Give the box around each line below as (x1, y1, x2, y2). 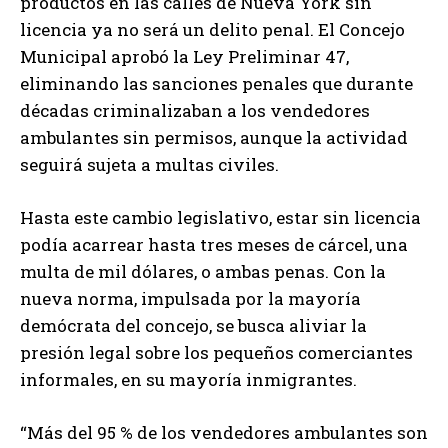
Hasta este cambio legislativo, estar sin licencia (20, 206, 421, 230)
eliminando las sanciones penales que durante (20, 72, 413, 96)
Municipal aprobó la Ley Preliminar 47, (20, 45, 349, 69)
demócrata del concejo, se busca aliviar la (20, 314, 367, 338)
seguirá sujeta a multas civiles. (20, 153, 279, 177)
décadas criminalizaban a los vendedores (20, 99, 370, 123)
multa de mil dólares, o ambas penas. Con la (20, 260, 386, 284)
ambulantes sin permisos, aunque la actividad (20, 126, 408, 150)
